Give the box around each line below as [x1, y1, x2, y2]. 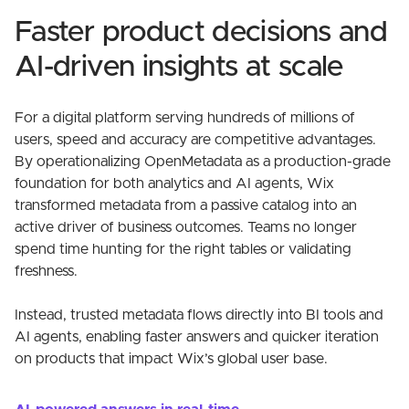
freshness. [15, 264, 78, 278]
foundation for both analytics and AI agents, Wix [15, 176, 334, 191]
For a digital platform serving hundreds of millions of [15, 110, 355, 125]
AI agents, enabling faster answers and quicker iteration [15, 330, 379, 344]
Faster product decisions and [15, 18, 388, 47]
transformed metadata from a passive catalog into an [15, 198, 357, 213]
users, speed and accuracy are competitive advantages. [15, 132, 376, 147]
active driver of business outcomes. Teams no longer [15, 220, 357, 235]
